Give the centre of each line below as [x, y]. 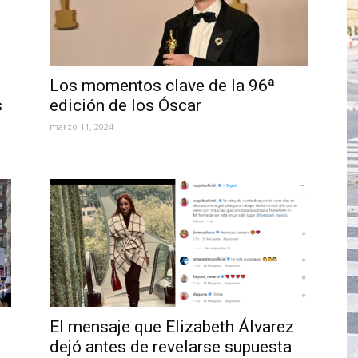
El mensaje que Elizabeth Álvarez [172, 326]
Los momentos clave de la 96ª [162, 86]
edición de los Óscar [125, 106]
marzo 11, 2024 [82, 127]
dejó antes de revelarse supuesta [171, 346]
